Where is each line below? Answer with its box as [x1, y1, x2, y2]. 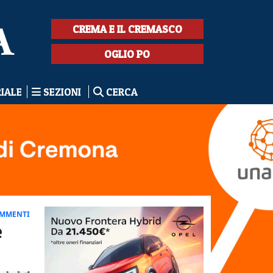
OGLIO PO [104, 48, 151, 60]
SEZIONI [40, 85, 83, 98]
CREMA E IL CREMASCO [72, 23, 182, 35]
